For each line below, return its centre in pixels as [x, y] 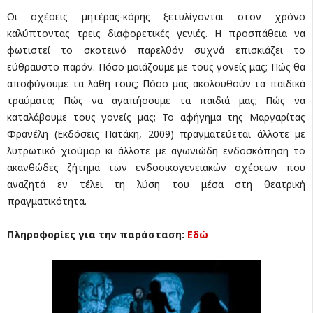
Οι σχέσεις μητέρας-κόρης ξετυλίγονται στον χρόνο [156, 17]
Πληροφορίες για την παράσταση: [97, 235]
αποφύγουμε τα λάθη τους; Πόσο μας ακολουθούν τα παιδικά [156, 84]
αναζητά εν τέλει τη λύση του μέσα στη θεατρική [156, 184]
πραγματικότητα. [47, 201]
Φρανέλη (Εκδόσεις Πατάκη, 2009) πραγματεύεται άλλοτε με [156, 134]
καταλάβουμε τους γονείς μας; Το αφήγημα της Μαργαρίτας [156, 117]
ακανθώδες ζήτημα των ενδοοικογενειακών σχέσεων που [156, 168]
